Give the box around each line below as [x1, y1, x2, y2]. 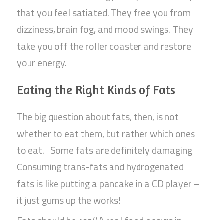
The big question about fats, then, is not [17, 109, 179, 125]
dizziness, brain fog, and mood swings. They [17, 22, 193, 37]
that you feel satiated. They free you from [17, 5, 191, 21]
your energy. [17, 55, 67, 71]
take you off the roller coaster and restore [17, 38, 192, 54]
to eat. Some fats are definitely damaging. [17, 142, 194, 158]
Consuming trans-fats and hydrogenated [17, 159, 184, 175]
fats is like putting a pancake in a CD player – [17, 176, 200, 192]
